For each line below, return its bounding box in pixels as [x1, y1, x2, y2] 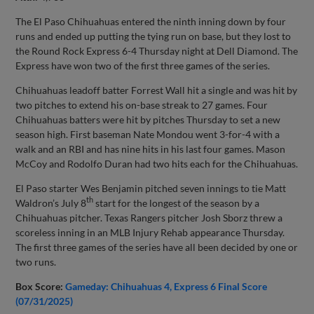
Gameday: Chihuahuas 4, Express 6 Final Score [65, 280, 268, 292]
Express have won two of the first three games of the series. [15, 59, 271, 71]
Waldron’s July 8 [15, 196, 87, 209]
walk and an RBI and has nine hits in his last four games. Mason [15, 142, 286, 155]
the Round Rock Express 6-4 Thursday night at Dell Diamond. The [15, 44, 299, 57]
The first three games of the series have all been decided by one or [15, 240, 299, 253]
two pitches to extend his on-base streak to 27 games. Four [15, 98, 268, 111]
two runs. [15, 255, 57, 268]
